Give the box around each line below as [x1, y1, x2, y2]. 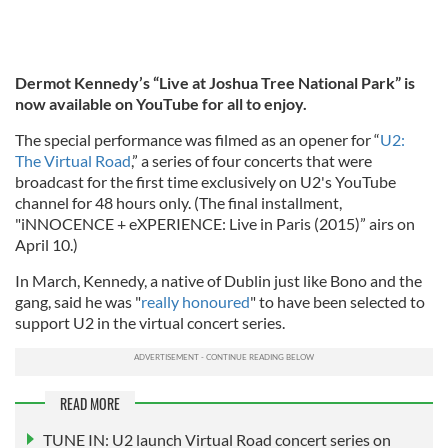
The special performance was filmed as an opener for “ [15, 130, 380, 149]
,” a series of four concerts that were [131, 151, 372, 170]
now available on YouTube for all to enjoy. [15, 94, 307, 113]
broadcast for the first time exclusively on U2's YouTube [15, 172, 396, 191]
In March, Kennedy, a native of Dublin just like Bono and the [15, 271, 422, 290]
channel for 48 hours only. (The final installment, [15, 193, 342, 212]
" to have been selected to [250, 292, 425, 311]
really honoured [141, 292, 250, 311]
